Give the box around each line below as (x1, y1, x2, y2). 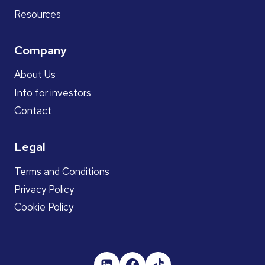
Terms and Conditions (14, 164, 109, 178)
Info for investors (14, 86, 91, 99)
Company (14, 42, 67, 58)
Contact (14, 104, 51, 118)
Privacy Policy (14, 182, 74, 196)
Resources (14, 8, 61, 21)
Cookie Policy (14, 201, 73, 214)
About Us (14, 68, 56, 82)
